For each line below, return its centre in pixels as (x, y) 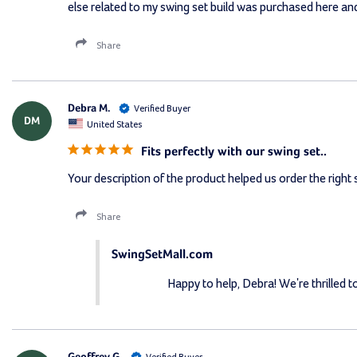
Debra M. (89, 108)
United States (114, 124)
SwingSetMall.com (162, 255)
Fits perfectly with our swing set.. (234, 152)
